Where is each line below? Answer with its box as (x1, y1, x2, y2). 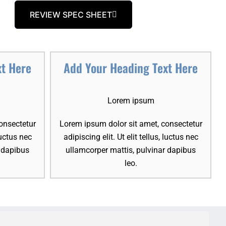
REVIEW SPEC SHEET (29, 10, 112, 20)
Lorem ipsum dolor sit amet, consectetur (59, 119, 202, 129)
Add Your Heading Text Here (64, 59, 198, 77)
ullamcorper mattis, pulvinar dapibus (66, 145, 196, 155)
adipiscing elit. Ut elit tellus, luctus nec (63, 132, 198, 142)
